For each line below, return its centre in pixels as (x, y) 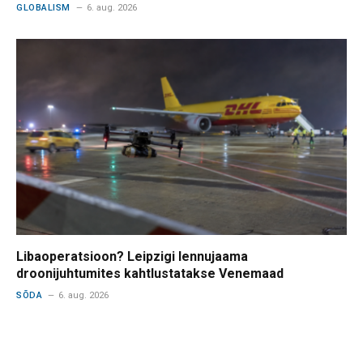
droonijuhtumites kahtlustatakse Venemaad (150, 274)
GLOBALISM (43, 7)
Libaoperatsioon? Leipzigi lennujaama (132, 257)
